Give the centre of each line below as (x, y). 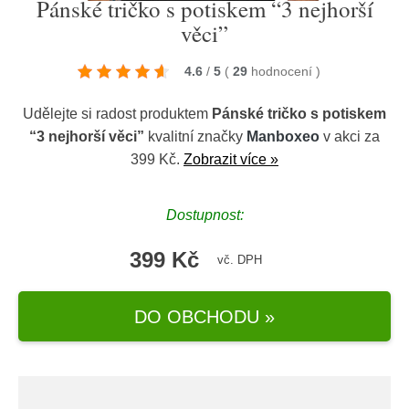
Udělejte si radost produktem (117, 114)
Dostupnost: (204, 215)
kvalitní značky (195, 136)
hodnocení (283, 71)
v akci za (350, 136)
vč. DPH (239, 260)
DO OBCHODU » (204, 316)
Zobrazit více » (231, 159)
